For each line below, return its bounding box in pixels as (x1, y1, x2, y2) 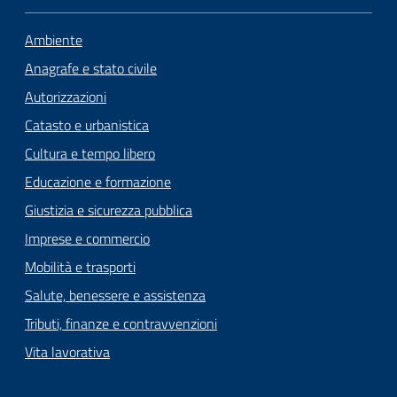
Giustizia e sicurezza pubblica (25, 198, 192, 221)
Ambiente (25, 28, 82, 51)
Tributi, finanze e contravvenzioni (25, 312, 217, 334)
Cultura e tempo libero (25, 142, 155, 164)
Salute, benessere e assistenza (25, 284, 206, 306)
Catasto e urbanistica (25, 113, 149, 136)
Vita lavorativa (25, 340, 110, 362)
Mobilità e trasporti (25, 255, 136, 277)
